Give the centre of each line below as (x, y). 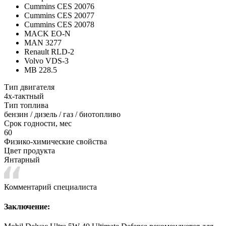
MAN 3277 (43, 42)
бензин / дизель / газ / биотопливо (62, 114)
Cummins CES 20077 (59, 15)
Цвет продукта (30, 150)
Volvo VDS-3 (46, 61)
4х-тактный (24, 96)
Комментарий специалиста (50, 187)
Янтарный (22, 159)
